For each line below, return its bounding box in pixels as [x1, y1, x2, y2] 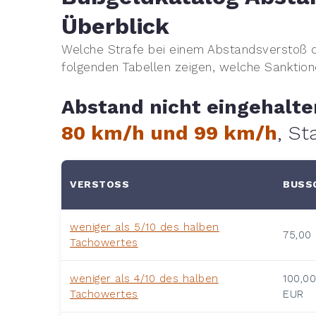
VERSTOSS [70, 178, 122, 190]
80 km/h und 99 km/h [61, 121, 277, 145]
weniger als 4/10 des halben [70, 272, 219, 285]
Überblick [61, 12, 169, 39]
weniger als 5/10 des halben [70, 220, 219, 233]
